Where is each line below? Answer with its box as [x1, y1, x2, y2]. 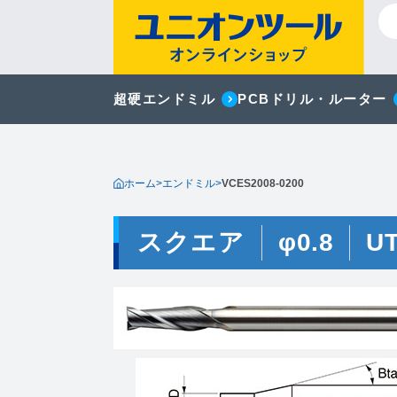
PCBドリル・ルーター [237, 91, 387, 106]
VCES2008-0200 [221, 177, 304, 190]
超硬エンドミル [113, 91, 215, 106]
